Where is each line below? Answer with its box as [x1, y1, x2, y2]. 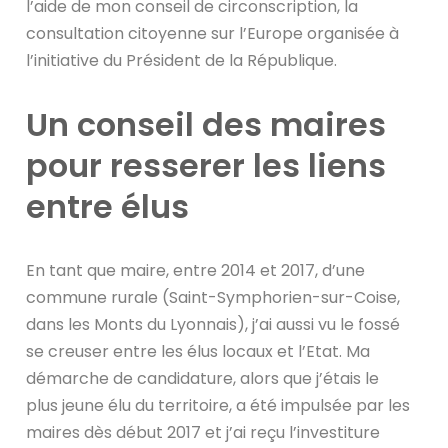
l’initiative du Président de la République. [26, 48, 338, 72]
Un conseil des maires [26, 101, 387, 147]
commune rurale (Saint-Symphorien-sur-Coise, [26, 285, 401, 309]
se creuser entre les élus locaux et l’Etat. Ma [26, 339, 371, 363]
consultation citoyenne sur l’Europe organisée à [26, 21, 400, 45]
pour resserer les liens [26, 142, 387, 188]
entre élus [26, 183, 190, 229]
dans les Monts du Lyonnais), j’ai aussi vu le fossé [26, 312, 401, 336]
